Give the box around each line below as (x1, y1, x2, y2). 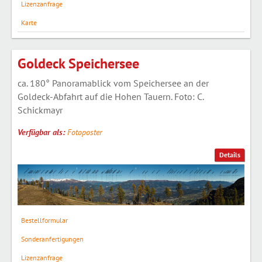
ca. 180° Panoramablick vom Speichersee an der (18, 77, 209, 89)
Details (219, 150, 240, 160)
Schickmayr (18, 104, 63, 116)
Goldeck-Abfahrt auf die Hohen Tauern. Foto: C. (18, 90, 204, 102)
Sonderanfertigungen (20, 234, 84, 243)
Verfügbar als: (18, 126, 67, 137)
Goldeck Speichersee (18, 54, 139, 73)
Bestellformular (20, 216, 68, 225)
